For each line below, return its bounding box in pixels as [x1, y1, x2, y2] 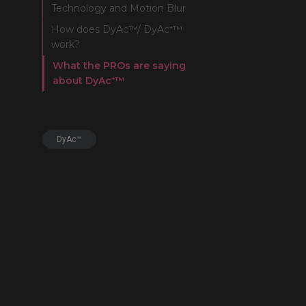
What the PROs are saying [53, 59, 186, 72]
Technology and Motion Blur [51, 2, 186, 14]
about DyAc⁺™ [53, 74, 125, 87]
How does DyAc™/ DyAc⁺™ [51, 23, 182, 36]
